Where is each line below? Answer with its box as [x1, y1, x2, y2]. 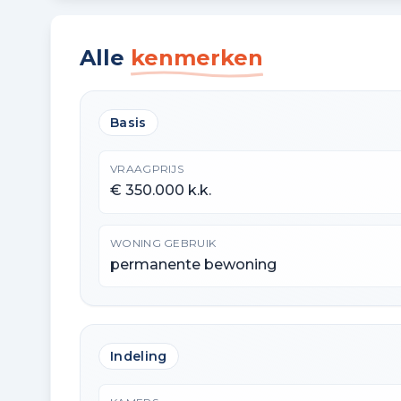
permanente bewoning [110, 256, 277, 273]
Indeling [110, 348, 167, 364]
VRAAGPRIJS [110, 162, 183, 175]
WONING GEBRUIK [110, 236, 217, 250]
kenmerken [131, 45, 263, 71]
